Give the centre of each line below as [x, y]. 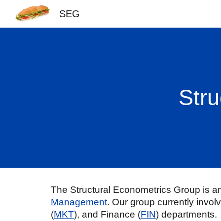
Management [79, 202]
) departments [185, 214]
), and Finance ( [107, 214]
